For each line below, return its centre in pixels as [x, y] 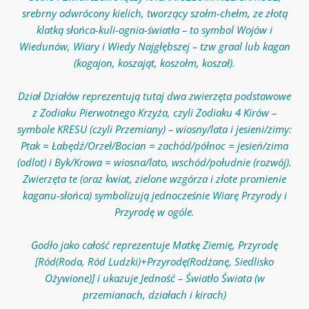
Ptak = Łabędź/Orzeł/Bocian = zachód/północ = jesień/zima [154, 146]
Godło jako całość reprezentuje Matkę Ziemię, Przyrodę [154, 245]
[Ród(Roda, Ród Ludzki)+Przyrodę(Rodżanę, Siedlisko [154, 262]
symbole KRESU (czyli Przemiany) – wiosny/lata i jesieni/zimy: [154, 129]
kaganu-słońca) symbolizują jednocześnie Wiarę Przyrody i [154, 196]
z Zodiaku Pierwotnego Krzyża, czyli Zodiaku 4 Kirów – [154, 113]
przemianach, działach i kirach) [154, 295]
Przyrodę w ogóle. [154, 212]
